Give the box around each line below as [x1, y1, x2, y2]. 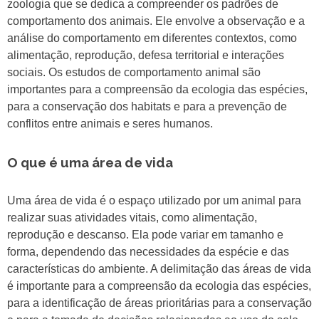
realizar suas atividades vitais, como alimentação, [7, 211, 257, 224]
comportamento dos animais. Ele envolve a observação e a [7, 15, 305, 28]
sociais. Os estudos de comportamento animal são [7, 66, 261, 79]
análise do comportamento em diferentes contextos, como [7, 32, 297, 45]
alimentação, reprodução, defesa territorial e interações [7, 49, 284, 62]
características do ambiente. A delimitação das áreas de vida [7, 263, 311, 276]
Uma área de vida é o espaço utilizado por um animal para [7, 194, 301, 207]
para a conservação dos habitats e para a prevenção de [7, 100, 287, 113]
